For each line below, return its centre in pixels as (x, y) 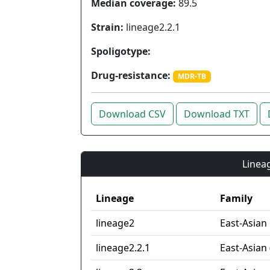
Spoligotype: (121, 51)
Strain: (107, 27)
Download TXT (217, 114)
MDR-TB (192, 76)
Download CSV (132, 114)
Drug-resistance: (131, 75)
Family (236, 199)
